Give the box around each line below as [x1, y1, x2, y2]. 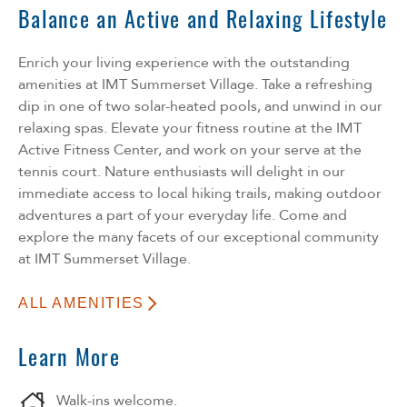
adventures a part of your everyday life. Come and [18, 204, 347, 225]
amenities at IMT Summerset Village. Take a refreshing [18, 74, 372, 94]
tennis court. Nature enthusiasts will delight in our [18, 161, 345, 182]
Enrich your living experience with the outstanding [18, 52, 350, 73]
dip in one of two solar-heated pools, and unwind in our [18, 95, 382, 116]
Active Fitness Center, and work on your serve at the [18, 139, 362, 160]
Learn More [18, 339, 120, 372]
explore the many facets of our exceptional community [18, 226, 379, 247]
